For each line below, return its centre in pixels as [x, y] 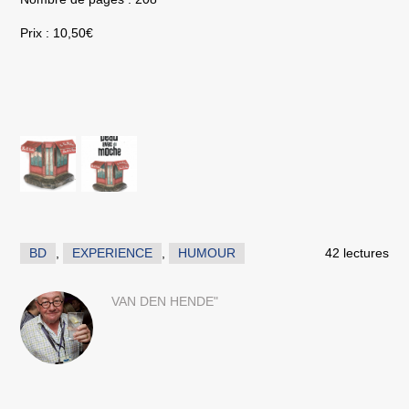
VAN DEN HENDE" [165, 302]
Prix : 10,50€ [57, 33]
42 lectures [357, 253]
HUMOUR [207, 253]
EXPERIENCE [113, 253]
